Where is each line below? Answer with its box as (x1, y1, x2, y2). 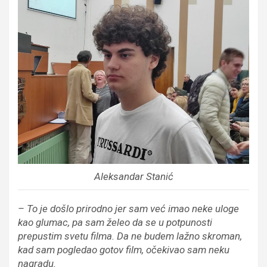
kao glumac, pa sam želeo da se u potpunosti (18, 216, 212, 229)
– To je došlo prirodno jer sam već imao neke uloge (18, 203, 239, 215)
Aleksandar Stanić (94, 170, 173, 183)
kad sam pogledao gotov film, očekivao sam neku (18, 244, 229, 256)
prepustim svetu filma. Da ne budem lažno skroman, (18, 230, 242, 243)
